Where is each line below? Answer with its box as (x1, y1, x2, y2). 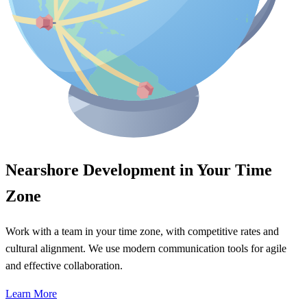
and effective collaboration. (5, 260, 123, 272)
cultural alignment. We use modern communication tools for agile (5, 243, 286, 255)
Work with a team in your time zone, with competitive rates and (5, 225, 279, 238)
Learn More (5, 288, 57, 300)
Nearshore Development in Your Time (5, 161, 272, 180)
